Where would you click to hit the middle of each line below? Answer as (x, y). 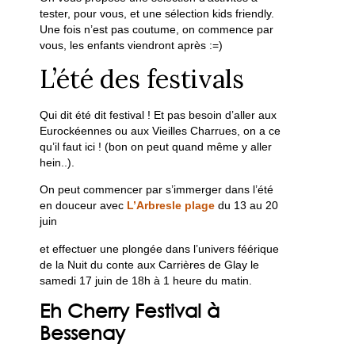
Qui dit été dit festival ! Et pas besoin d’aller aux (158, 115)
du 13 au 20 (247, 206)
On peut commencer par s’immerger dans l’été (157, 190)
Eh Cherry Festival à (130, 311)
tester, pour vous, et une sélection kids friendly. (157, 13)
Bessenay (83, 333)
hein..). (57, 163)
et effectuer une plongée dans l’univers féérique (160, 248)
